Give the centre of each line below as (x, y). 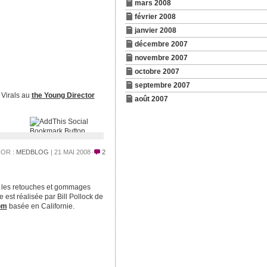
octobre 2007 (157, 72)
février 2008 (155, 17)
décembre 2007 (161, 44)
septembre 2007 (162, 85)
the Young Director (63, 95)
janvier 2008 (155, 30)
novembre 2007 (161, 58)
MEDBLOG (32, 152)
